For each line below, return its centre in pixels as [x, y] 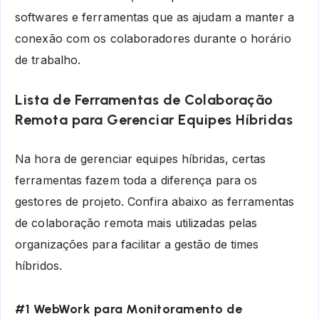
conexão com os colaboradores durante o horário [153, 39]
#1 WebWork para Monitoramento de [129, 309]
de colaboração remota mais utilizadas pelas [136, 223]
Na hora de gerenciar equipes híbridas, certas [141, 158]
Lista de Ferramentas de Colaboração [144, 100]
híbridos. [38, 265]
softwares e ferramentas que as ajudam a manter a [155, 17]
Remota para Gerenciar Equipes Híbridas [154, 120]
